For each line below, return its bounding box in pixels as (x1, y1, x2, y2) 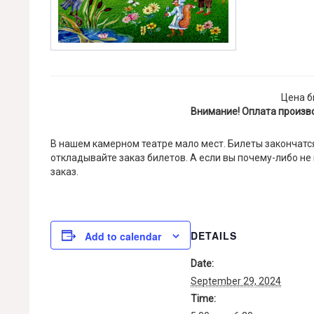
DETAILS (191, 228, 237, 243)
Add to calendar (85, 229, 161, 244)
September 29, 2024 (191, 275, 281, 287)
